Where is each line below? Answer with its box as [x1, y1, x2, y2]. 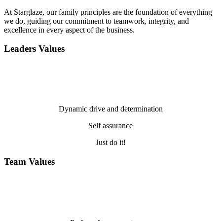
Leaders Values [4, 43, 65, 54]
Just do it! [95, 138, 126, 147]
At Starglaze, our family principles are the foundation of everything [4, 7, 212, 16]
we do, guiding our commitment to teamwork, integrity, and [4, 16, 189, 25]
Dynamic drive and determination [58, 105, 163, 113]
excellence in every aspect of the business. [4, 25, 135, 34]
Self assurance [88, 121, 133, 130]
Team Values [4, 156, 55, 167]
